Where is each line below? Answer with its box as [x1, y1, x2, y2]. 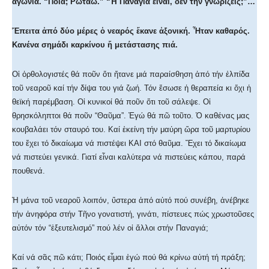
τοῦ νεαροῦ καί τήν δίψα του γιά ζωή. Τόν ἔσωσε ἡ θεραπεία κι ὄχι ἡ [12, 83, 251, 93]
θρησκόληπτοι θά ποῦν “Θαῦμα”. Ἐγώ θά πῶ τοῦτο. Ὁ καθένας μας [12, 111, 249, 121]
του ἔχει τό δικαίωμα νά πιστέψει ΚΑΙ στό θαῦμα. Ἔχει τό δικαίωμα [12, 139, 246, 148]
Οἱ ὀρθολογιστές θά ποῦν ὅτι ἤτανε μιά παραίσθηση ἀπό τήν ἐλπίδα [12, 70, 250, 79]
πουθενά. [12, 166, 45, 176]
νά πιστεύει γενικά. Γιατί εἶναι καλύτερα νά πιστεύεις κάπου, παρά [12, 153, 246, 162]
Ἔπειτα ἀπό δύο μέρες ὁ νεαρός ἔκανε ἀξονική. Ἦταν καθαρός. [12, 26, 250, 36]
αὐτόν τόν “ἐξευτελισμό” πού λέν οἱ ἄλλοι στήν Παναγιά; [12, 223, 208, 233]
